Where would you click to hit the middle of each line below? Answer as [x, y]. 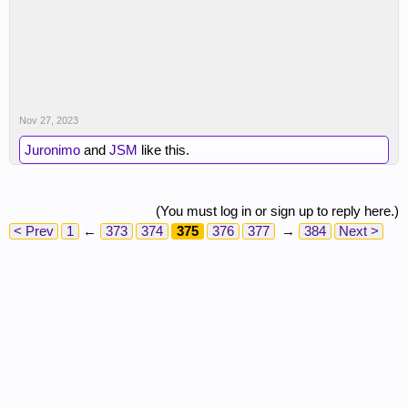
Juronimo [52, 150]
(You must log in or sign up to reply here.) [277, 211]
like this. [163, 150]
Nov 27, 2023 [49, 120]
